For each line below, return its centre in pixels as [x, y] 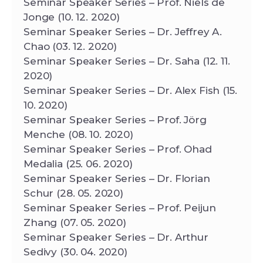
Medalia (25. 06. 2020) [78, 163]
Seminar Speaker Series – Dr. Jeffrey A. [123, 31]
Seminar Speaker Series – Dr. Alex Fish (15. [130, 90]
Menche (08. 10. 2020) [78, 134]
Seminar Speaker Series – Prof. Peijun [120, 208]
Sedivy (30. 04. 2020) [75, 252]
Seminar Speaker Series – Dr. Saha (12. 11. [127, 61]
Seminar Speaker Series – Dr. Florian [117, 178]
